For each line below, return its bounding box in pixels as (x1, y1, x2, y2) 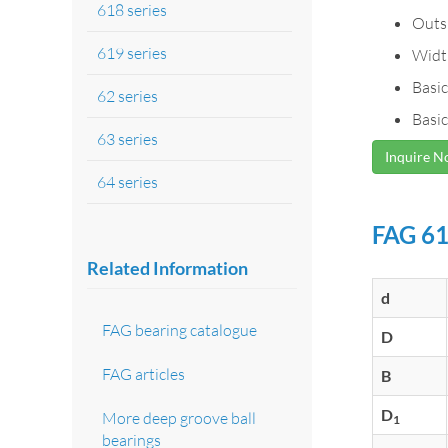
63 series (97, 128, 158, 149)
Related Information (87, 256, 248, 279)
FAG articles (102, 363, 185, 384)
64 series (97, 171, 158, 192)
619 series (97, 42, 167, 63)
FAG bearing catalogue (102, 319, 257, 340)
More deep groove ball (102, 407, 256, 428)
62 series (97, 85, 158, 106)
